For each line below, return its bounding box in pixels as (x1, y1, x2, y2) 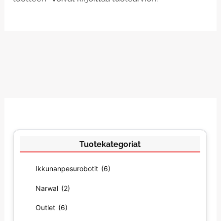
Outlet (36, 203, 58, 212)
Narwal (36, 184, 61, 192)
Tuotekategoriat (79, 140, 141, 149)
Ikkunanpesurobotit (36, 164, 101, 173)
